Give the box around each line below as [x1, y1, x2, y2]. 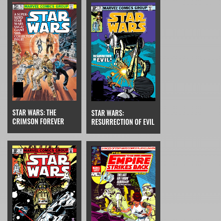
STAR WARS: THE [12, 107, 56, 117]
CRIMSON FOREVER [12, 115, 64, 126]
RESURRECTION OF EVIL [91, 116, 154, 127]
